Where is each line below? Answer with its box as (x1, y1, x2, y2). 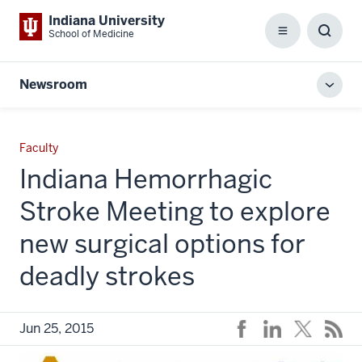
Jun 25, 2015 (19, 320, 94, 337)
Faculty (19, 141, 58, 155)
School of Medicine (48, 27, 134, 40)
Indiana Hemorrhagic (19, 162, 272, 196)
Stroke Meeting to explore (19, 195, 330, 228)
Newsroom (19, 76, 87, 93)
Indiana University (48, 12, 165, 29)
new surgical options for (19, 227, 305, 260)
